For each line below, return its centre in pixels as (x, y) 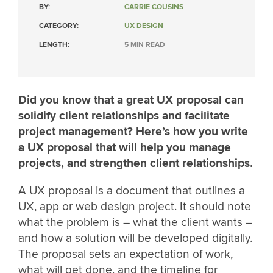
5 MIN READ (145, 45)
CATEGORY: (59, 26)
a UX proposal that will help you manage (125, 147)
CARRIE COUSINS (154, 7)
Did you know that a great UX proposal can (131, 100)
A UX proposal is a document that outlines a (132, 191)
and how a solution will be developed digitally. (135, 239)
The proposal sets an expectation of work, (126, 254)
